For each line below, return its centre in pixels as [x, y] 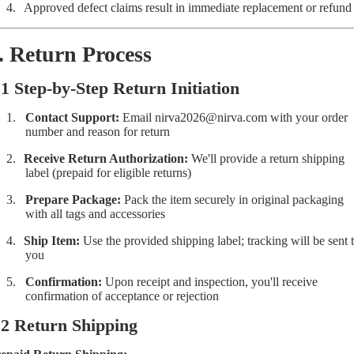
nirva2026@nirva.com [211, 117]
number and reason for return [98, 131]
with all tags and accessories [95, 213]
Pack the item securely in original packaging [232, 199]
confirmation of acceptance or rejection [122, 296]
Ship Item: [52, 240]
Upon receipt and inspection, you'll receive [210, 281]
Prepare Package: [73, 199]
